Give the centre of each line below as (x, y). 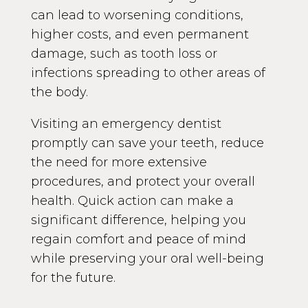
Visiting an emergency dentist (126, 123)
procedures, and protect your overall (143, 181)
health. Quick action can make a (132, 200)
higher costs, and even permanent (140, 34)
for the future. (73, 277)
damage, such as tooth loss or (124, 53)
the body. (59, 92)
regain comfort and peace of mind (138, 239)
